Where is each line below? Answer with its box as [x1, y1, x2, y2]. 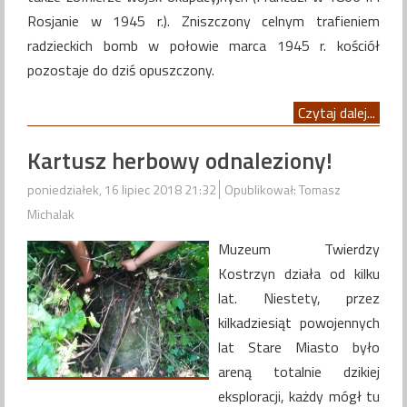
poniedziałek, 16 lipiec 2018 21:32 [27, 179, 219, 199]
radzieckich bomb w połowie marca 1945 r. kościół [27, 35, 380, 57]
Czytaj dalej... [298, 102, 375, 124]
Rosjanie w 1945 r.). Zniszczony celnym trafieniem [27, 10, 380, 33]
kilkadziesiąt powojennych [218, 311, 380, 333]
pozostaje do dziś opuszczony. [27, 59, 214, 82]
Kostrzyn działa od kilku [218, 262, 380, 284]
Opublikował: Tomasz [224, 179, 341, 199]
